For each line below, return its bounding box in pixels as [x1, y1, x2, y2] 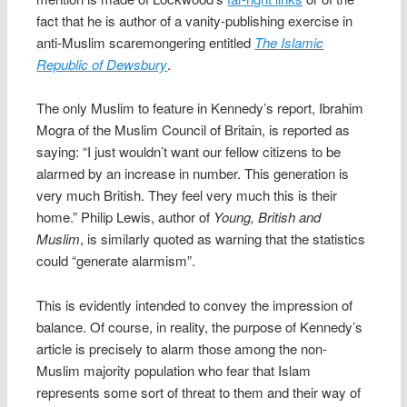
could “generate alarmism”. [36, 251, 196, 271]
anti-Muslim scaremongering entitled [36, 32, 255, 52]
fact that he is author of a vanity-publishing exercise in [36, 10, 353, 30]
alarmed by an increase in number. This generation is [36, 164, 350, 184]
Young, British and [213, 207, 322, 227]
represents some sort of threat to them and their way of [36, 382, 362, 402]
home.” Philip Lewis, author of [36, 207, 214, 227]
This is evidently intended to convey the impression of [36, 294, 353, 314]
